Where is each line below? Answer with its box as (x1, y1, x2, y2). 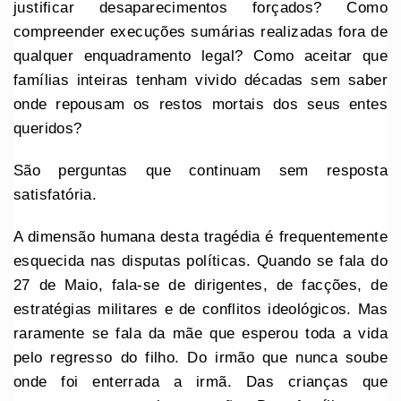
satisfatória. (13, 185, 98, 203)
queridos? (13, 119, 82, 137)
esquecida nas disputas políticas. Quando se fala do (13, 252, 388, 269)
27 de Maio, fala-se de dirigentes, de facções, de (13, 276, 388, 294)
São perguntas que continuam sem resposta (13, 161, 388, 179)
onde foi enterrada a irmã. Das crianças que (13, 372, 388, 390)
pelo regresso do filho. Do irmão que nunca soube (13, 348, 388, 366)
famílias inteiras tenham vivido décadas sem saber (13, 71, 388, 89)
